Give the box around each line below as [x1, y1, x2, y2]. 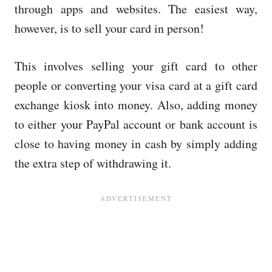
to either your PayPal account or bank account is [15, 115, 257, 132]
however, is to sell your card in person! [15, 19, 204, 36]
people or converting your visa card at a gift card [15, 76, 257, 93]
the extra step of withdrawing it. [15, 154, 171, 171]
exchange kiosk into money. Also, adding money [15, 96, 257, 113]
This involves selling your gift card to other [15, 57, 257, 74]
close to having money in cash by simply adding [15, 135, 257, 152]
